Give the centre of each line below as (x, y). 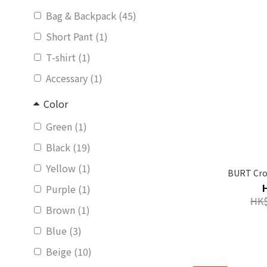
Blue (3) (64, 231)
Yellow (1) (68, 168)
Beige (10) (69, 252)
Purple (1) (68, 189)
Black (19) (68, 147)
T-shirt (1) (68, 57)
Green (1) (66, 126)
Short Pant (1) (77, 36)
